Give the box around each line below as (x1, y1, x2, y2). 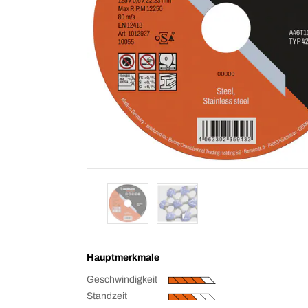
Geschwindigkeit (87, 274, 157, 285)
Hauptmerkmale (87, 252, 159, 263)
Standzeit (87, 291, 127, 302)
